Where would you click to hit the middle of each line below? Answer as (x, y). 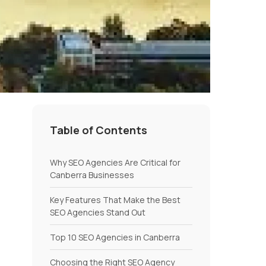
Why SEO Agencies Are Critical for (115, 163)
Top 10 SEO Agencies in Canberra (115, 237)
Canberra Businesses (92, 175)
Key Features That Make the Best (115, 200)
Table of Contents (99, 130)
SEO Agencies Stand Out (98, 213)
